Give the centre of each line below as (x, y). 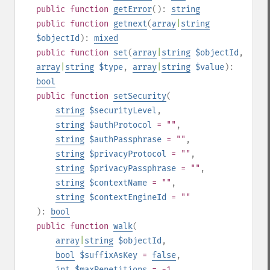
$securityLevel (123, 111)
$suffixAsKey (108, 255)
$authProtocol (121, 125)
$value (210, 67)
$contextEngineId (128, 197)
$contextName (118, 183)
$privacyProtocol (128, 154)
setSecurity (140, 96)
